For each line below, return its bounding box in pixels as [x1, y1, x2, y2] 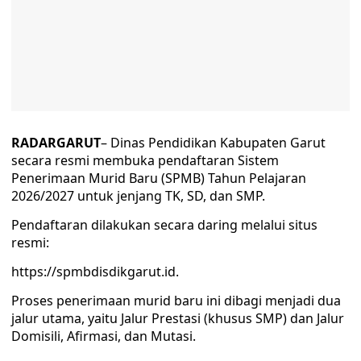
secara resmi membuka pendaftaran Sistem [11, 151, 279, 169]
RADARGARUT [11, 134, 101, 151]
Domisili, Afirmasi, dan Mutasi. [11, 327, 196, 345]
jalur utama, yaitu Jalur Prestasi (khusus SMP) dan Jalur [11, 309, 344, 327]
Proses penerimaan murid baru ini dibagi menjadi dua [11, 292, 341, 309]
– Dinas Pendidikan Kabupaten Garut [101, 134, 326, 151]
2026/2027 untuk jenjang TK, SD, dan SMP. [11, 187, 265, 205]
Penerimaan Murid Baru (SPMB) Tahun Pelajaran [11, 169, 306, 187]
